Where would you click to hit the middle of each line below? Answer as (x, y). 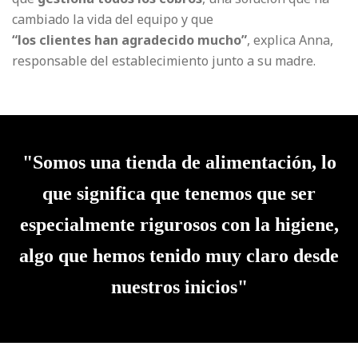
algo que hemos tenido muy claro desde (179, 256)
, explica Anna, (290, 40)
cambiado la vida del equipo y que (113, 19)
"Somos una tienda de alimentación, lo (179, 162)
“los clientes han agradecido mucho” (129, 40)
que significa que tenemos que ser (179, 193)
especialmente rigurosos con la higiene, (179, 225)
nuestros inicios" (179, 287)
